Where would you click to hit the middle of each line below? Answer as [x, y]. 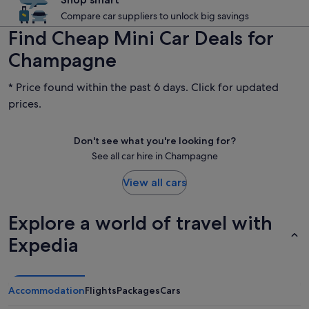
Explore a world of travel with [140, 223]
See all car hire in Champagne [154, 156]
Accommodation [47, 290]
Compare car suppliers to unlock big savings [155, 16]
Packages [138, 290]
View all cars [154, 182]
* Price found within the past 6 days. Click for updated [143, 87]
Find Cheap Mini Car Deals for [141, 38]
